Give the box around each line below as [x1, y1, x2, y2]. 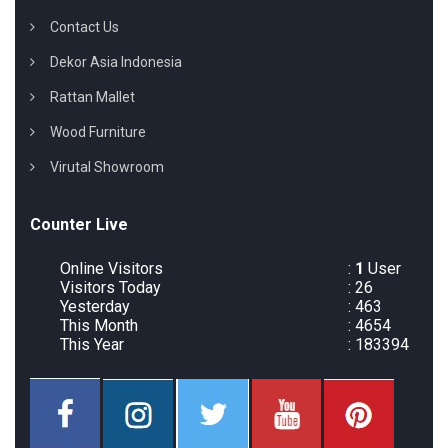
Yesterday [60, 297, 130, 317]
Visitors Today [60, 278, 161, 298]
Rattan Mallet [50, 89, 135, 106]
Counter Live [30, 215, 128, 235]
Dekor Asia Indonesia [50, 54, 182, 71]
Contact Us [50, 19, 119, 36]
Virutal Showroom [50, 159, 164, 176]
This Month [60, 316, 138, 336]
